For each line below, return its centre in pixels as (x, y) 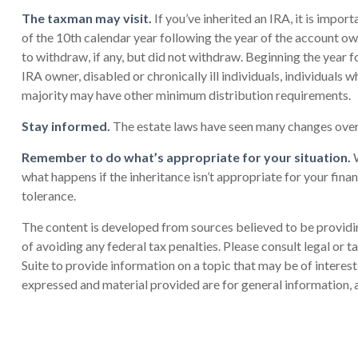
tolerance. (48, 195)
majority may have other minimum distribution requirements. (186, 94)
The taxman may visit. (86, 18)
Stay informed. (66, 125)
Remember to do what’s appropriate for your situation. (186, 157)
